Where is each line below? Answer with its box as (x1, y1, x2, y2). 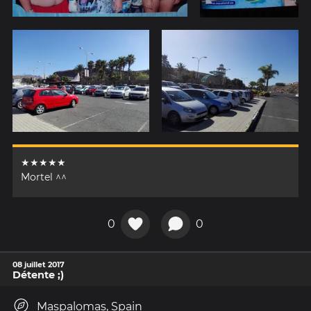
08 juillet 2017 (12, 259, 65, 269)
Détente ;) (12, 268, 64, 281)
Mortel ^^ (21, 171, 67, 184)
